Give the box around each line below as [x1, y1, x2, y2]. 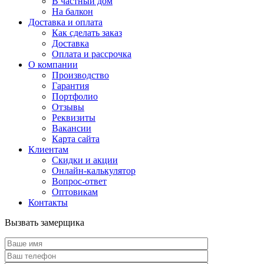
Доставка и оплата [28, 17, 103, 27]
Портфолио [52, 91, 98, 101]
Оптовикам [52, 187, 98, 197]
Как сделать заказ [52, 28, 122, 38]
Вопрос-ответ [52, 176, 107, 186]
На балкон [52, 6, 93, 16]
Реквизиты [52, 113, 95, 123]
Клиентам [28, 144, 68, 154]
